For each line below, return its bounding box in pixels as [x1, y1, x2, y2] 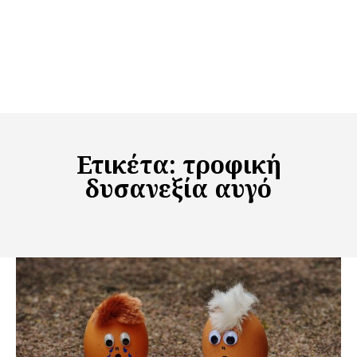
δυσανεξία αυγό [85, 172, 272, 206]
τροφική [182, 148, 281, 182]
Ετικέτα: [76, 148, 182, 182]
